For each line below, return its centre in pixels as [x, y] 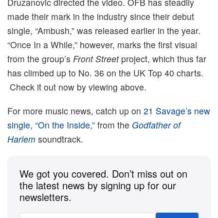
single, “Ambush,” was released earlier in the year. [104, 30]
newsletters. [45, 197]
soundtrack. [59, 139]
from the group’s [40, 58]
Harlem [21, 139]
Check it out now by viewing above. [77, 87]
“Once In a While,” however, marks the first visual [102, 44]
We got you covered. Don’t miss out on [103, 173]
